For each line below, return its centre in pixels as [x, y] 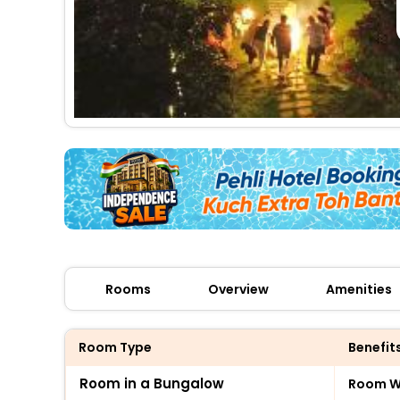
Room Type [115, 347]
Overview [238, 289]
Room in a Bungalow [152, 383]
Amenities [359, 289]
